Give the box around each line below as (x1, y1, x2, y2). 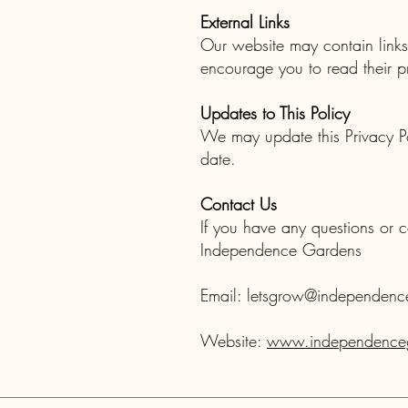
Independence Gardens (200, 239, 362, 260)
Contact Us (200, 193, 277, 215)
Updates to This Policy (200, 102, 350, 124)
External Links (200, 11, 290, 33)
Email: (200, 284, 247, 306)
